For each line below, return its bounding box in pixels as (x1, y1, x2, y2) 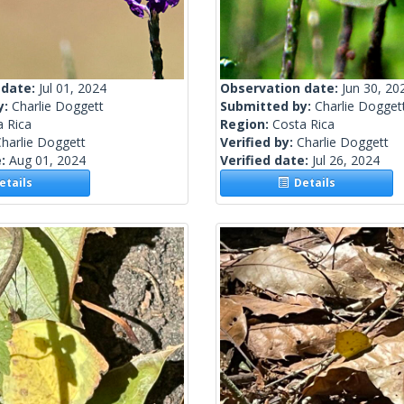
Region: (220, 115, 272, 133)
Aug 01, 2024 (9, 151, 86, 170)
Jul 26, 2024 (312, 151, 380, 170)
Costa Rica (272, 115, 335, 133)
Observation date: (220, 79, 342, 97)
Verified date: (220, 151, 312, 170)
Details (289, 175, 336, 191)
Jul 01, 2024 (39, 79, 106, 97)
